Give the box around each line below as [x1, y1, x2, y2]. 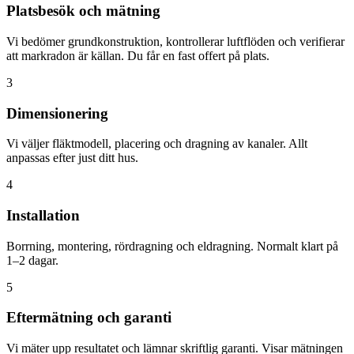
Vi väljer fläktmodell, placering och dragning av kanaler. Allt [6, 137, 307, 151]
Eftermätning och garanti [6, 309, 171, 326]
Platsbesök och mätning [6, 2, 160, 20]
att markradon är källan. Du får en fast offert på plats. [6, 48, 269, 62]
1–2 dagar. [6, 253, 58, 267]
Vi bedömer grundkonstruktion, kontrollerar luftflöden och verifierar [6, 34, 345, 48]
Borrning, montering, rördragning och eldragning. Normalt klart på [6, 239, 338, 253]
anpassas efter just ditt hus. [6, 151, 138, 165]
